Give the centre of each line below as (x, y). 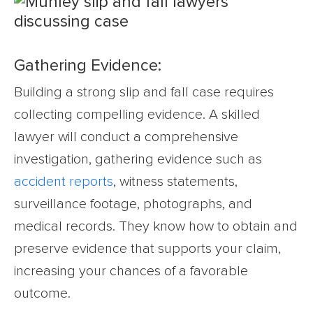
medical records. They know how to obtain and (156, 226)
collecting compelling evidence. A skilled (137, 114)
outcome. (42, 293)
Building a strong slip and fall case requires (144, 92)
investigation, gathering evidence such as (138, 159)
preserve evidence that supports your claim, (147, 248)
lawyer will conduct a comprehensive (126, 137)
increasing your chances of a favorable (131, 271)
